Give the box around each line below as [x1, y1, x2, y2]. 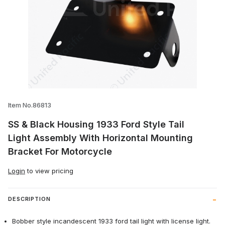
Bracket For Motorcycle [8, 146, 112, 157]
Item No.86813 [8, 101, 51, 109]
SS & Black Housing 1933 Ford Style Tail [8, 119, 184, 130]
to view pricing [25, 167, 73, 175]
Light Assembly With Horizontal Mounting [8, 133, 193, 144]
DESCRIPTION [8, 195, 51, 203]
